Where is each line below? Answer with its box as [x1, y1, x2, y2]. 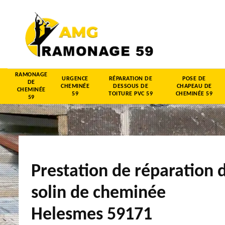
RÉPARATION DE [108, 75, 153, 82]
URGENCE [62, 75, 88, 82]
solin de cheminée [31, 184, 166, 202]
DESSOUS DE [113, 83, 148, 89]
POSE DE [182, 75, 206, 82]
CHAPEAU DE [176, 83, 212, 89]
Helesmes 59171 [31, 205, 152, 224]
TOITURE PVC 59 [108, 90, 153, 97]
